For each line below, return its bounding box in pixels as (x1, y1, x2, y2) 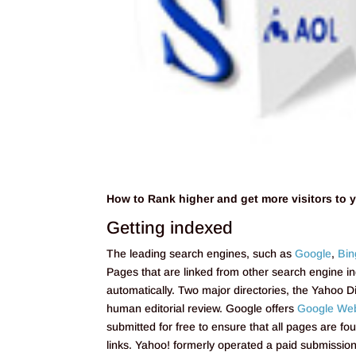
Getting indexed (106, 217, 234, 238)
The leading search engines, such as (106, 246, 296, 260)
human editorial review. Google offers (106, 301, 298, 315)
